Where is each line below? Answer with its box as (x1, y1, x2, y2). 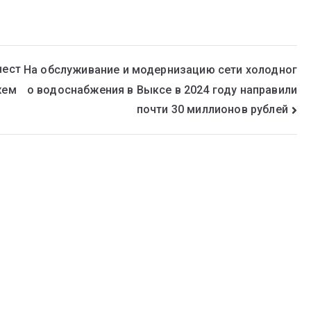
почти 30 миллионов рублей (136, 102, 288, 116)
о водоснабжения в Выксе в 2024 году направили (26, 83, 297, 96)
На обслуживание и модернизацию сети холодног (23, 62, 297, 76)
